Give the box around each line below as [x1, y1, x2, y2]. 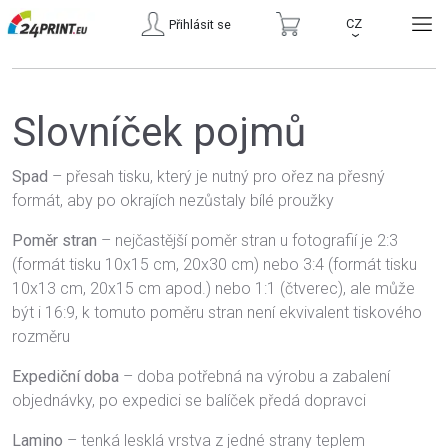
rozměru [12, 327, 70, 346]
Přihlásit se [168, 16, 231, 32]
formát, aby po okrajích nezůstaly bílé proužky [12, 191, 334, 210]
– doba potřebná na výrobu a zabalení [119, 367, 390, 386]
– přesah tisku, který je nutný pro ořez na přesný [48, 167, 385, 186]
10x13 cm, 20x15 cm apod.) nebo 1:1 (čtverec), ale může [12, 279, 415, 298]
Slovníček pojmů [12, 109, 306, 156]
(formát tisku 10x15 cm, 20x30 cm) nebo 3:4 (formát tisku [12, 255, 417, 274]
